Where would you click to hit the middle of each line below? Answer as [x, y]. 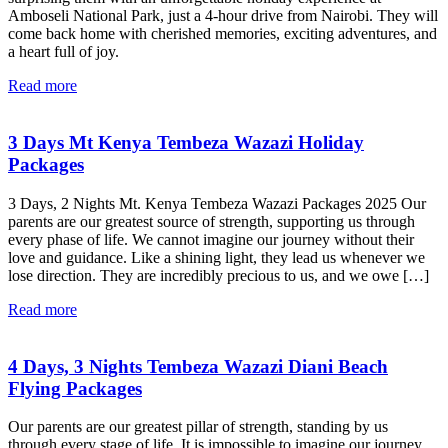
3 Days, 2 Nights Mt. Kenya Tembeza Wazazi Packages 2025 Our [217, 203]
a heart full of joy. [63, 52]
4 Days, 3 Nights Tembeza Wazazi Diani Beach [198, 366]
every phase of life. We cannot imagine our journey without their [211, 239]
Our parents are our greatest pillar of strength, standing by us [198, 427]
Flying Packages [75, 388]
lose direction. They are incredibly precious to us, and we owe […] [218, 275]
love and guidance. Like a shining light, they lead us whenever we [216, 257]
